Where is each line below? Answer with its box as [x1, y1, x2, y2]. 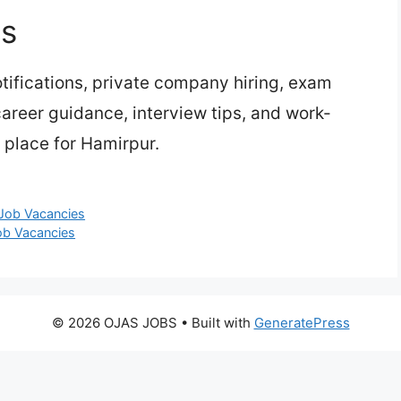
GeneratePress [253, 313, 350, 331]
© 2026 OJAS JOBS [51, 313, 177, 331]
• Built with [176, 313, 254, 331]
